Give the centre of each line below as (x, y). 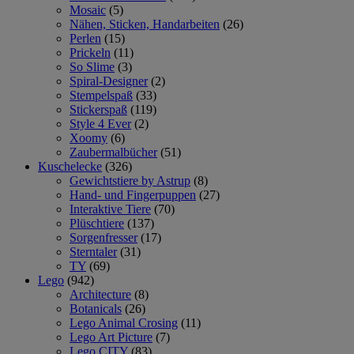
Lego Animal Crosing (124, 322)
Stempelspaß (101, 95)
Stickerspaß (98, 109)
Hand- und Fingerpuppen (133, 194)
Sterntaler (93, 251)
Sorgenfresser (104, 237)
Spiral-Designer (109, 81)
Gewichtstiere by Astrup (130, 180)
